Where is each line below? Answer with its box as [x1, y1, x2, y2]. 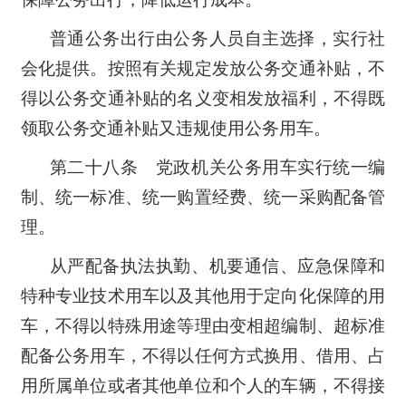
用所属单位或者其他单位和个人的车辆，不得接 [20, 375, 386, 395]
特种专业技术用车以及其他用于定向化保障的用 [20, 285, 386, 305]
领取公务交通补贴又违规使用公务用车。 [20, 118, 331, 138]
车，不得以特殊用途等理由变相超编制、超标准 [20, 315, 386, 335]
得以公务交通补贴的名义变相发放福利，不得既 [20, 88, 386, 108]
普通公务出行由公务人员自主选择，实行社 [49, 28, 386, 48]
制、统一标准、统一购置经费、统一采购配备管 [20, 187, 386, 207]
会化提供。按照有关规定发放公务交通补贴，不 [20, 58, 386, 78]
